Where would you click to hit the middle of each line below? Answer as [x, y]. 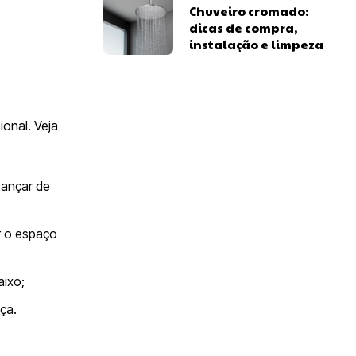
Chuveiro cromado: [249, 10]
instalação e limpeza [257, 44]
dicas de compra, [244, 27]
